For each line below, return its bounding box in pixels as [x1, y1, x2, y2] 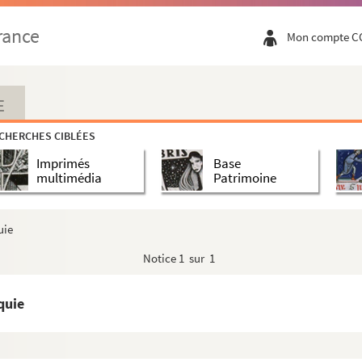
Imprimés [36, 154, 90, 172]
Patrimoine [213, 168, 276, 187]
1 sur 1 [179, 250, 215, 266]
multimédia [36, 168, 102, 187]
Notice [143, 250, 179, 266]
